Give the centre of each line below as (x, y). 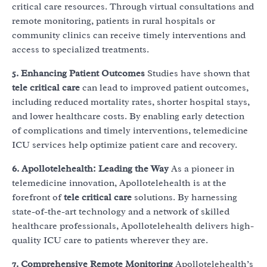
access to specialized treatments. (80, 50)
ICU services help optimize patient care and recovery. (125, 145)
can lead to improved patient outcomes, (164, 88)
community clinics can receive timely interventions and (129, 35)
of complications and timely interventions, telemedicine (130, 131)
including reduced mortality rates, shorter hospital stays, (131, 102)
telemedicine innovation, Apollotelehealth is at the (119, 183)
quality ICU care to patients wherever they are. (110, 240)
